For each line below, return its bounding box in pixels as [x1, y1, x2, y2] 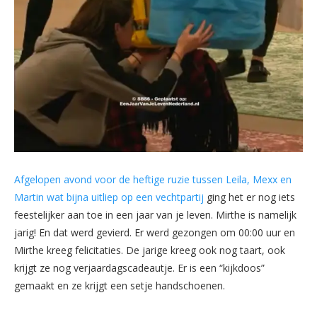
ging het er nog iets [204, 190, 295, 204]
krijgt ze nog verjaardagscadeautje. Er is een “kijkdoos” [14, 260, 265, 275]
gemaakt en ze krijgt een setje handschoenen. [14, 278, 225, 292]
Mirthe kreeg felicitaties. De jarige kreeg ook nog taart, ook [14, 243, 285, 257]
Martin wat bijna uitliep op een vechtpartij [14, 190, 204, 204]
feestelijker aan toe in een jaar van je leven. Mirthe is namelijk [14, 207, 296, 221]
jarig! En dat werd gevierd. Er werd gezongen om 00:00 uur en [14, 225, 295, 239]
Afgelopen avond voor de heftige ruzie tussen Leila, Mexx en [14, 172, 292, 186]
